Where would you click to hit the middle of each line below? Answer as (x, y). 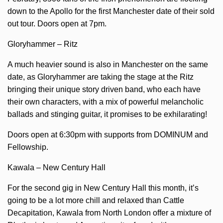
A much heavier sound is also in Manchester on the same (108, 65)
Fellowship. (28, 147)
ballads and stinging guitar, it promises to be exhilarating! (107, 114)
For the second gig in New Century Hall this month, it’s (103, 188)
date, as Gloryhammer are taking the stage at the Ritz (101, 77)
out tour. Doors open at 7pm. (57, 24)
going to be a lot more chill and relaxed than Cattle (96, 201)
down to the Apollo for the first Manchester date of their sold (111, 11)
